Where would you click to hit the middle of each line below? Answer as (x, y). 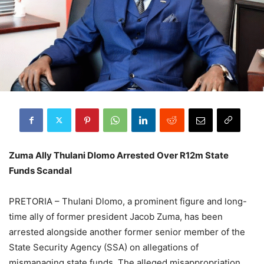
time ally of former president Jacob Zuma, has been (116, 216)
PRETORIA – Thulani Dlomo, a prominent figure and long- (128, 201)
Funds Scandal (40, 170)
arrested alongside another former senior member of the (127, 232)
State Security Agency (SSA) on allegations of (104, 247)
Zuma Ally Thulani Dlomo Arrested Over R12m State (119, 155)
